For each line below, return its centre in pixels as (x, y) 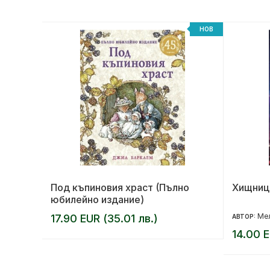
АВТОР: (245, 216)
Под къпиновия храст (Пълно (120, 187)
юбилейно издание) (97, 199)
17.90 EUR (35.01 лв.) (104, 218)
